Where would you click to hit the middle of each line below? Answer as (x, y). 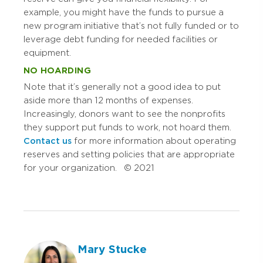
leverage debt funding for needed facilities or (121, 40)
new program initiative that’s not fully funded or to (131, 26)
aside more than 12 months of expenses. (108, 100)
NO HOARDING (57, 71)
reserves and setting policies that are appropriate (129, 154)
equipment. (47, 53)
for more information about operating (154, 141)
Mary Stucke (112, 249)
